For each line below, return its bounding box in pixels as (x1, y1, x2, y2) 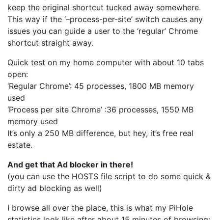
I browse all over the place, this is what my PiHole (7, 203, 193, 213)
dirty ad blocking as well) (7, 183, 102, 193)
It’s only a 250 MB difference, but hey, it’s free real (7, 128, 193, 138)
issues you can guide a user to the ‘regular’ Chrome (7, 26, 198, 36)
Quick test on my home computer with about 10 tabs (7, 57, 204, 68)
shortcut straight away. (7, 38, 93, 48)
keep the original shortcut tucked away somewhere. (7, 2, 201, 13)
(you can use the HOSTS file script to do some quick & (7, 171, 211, 182)
